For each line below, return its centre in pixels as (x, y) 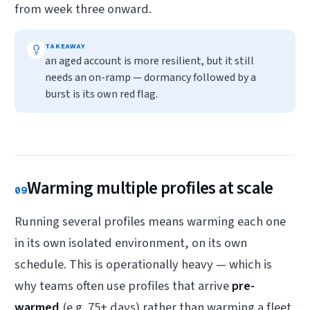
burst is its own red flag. (102, 94)
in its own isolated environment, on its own (131, 243)
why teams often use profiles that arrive (124, 286)
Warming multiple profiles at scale (150, 188)
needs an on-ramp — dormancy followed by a (151, 77)
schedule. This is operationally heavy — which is (144, 265)
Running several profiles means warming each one (151, 222)
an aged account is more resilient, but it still (150, 61)
